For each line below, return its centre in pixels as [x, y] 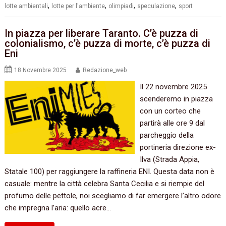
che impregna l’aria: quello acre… [58, 208]
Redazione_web [105, 70]
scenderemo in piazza [176, 99]
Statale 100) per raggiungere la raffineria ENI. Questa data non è [110, 172]
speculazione [156, 6]
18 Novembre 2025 [41, 70]
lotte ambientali [26, 6]
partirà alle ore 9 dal [172, 123]
